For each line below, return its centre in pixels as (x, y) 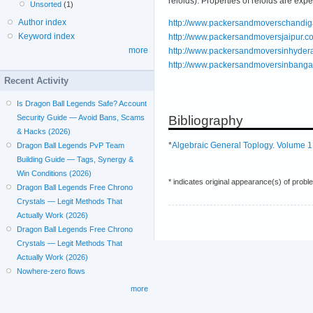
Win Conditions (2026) (54, 173)
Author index (42, 22)
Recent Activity (36, 81)
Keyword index (46, 36)
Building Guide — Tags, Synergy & (75, 159)
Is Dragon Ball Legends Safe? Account (82, 103)
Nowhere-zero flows (51, 271)
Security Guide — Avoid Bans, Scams (81, 117)
